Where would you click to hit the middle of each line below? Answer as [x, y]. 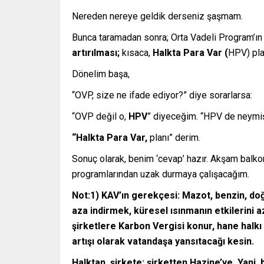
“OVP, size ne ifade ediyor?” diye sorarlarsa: [162, 95]
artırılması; [97, 53]
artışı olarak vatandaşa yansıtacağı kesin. [163, 241]
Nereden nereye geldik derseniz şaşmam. [157, 16]
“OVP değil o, [99, 116]
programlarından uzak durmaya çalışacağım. [161, 174]
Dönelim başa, [101, 74]
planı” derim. [175, 138]
